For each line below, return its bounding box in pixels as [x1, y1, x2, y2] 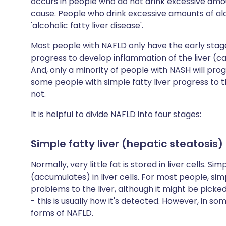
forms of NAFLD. [31, 207, 93, 219]
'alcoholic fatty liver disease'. [31, 20, 143, 31]
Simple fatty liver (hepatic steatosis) [31, 137, 223, 151]
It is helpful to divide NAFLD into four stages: [31, 108, 201, 120]
